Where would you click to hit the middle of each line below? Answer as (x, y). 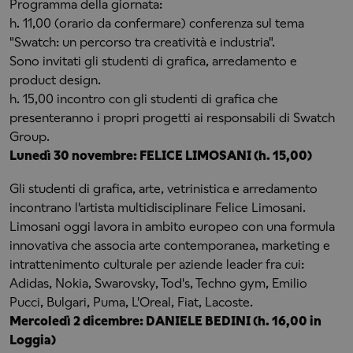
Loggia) (33, 340)
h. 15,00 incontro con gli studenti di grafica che (144, 99)
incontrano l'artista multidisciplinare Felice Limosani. (158, 208)
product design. (55, 80)
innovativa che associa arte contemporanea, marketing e (170, 245)
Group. (30, 137)
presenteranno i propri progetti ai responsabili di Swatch (172, 118)
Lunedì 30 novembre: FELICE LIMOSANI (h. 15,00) (161, 156)
